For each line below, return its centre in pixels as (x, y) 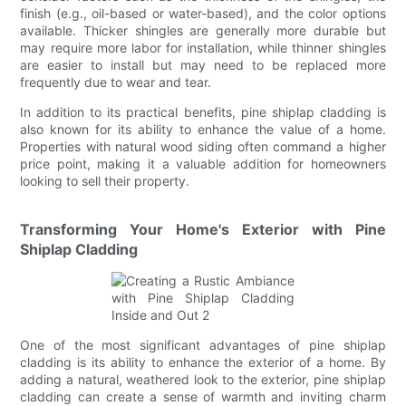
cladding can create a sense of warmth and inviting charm (203, 396)
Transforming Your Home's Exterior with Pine (203, 229)
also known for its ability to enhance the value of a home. (203, 129)
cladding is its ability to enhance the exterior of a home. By (203, 362)
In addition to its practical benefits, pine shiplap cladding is (203, 111)
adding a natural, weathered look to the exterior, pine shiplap (203, 379)
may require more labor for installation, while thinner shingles (203, 47)
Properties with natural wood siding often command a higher (203, 146)
